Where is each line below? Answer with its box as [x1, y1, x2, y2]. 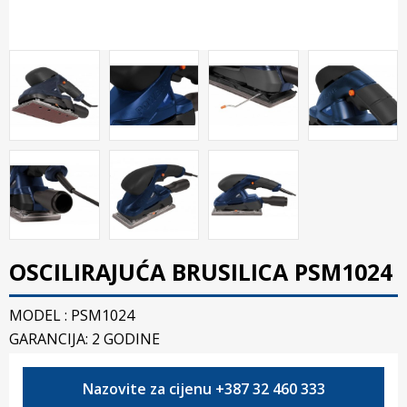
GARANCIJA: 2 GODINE [9, 329, 160, 349]
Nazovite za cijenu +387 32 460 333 [82, 379, 325, 399]
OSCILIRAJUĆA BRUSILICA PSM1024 [9, 256, 392, 287]
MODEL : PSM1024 [9, 305, 134, 325]
